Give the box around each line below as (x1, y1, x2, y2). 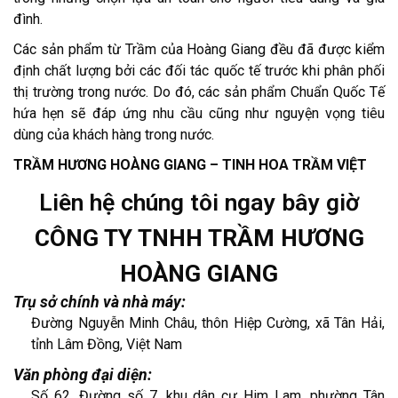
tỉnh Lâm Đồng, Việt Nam (31, 335, 182, 353)
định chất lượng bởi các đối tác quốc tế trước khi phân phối (13, 61, 385, 79)
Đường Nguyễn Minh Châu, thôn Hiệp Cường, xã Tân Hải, (31, 314, 385, 331)
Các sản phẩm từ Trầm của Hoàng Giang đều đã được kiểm (13, 40, 385, 58)
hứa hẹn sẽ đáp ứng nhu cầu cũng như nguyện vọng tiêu (13, 104, 385, 122)
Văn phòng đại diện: (13, 365, 152, 384)
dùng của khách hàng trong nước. (13, 125, 214, 143)
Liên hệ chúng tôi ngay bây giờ (39, 187, 359, 217)
